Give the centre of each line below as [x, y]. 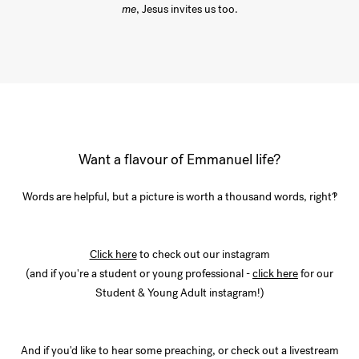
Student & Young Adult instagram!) [179, 293]
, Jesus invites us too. [187, 10]
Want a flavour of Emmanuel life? [179, 160]
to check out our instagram [203, 255]
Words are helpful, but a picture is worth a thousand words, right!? [179, 197]
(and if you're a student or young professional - [139, 274]
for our [316, 274]
